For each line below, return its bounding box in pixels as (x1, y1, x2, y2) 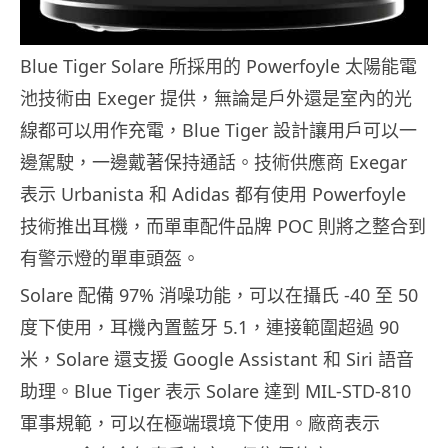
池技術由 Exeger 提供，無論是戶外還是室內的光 (20, 85, 412, 110)
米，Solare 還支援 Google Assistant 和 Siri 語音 (20, 346, 414, 371)
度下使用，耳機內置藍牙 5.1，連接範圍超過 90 (20, 314, 399, 339)
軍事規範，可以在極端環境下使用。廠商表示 (20, 410, 380, 435)
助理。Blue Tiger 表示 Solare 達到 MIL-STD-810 (20, 378, 411, 403)
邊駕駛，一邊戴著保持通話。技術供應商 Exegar (20, 149, 407, 174)
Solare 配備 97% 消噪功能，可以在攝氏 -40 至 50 (20, 282, 418, 307)
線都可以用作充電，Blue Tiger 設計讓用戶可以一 (20, 117, 417, 142)
